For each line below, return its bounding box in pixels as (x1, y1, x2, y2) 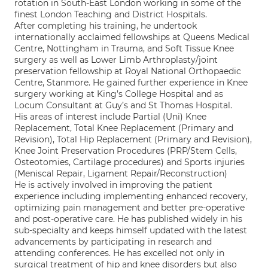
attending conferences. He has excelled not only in (14, 248, 224, 258)
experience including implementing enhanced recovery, (14, 191, 248, 202)
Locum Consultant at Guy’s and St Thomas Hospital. (14, 100, 232, 111)
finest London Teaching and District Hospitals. (14, 9, 207, 20)
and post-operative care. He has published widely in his (14, 214, 242, 224)
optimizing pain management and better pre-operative (14, 202, 245, 213)
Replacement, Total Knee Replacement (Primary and (14, 123, 233, 133)
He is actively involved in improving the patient (14, 179, 212, 190)
